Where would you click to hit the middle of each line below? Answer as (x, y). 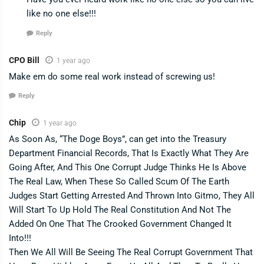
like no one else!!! (61, 14)
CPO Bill (24, 60)
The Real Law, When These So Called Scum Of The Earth (119, 182)
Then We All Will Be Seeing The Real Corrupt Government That (131, 253)
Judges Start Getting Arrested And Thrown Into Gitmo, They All (132, 196)
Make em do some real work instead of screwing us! (112, 76)
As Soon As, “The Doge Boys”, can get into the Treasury (118, 139)
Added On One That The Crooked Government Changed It (120, 224)
